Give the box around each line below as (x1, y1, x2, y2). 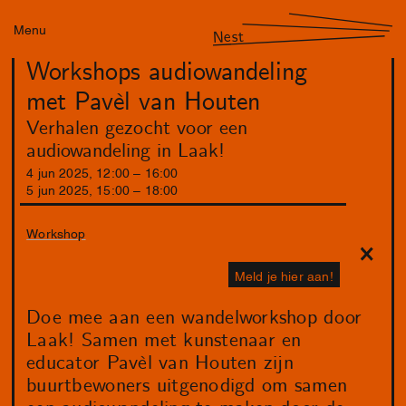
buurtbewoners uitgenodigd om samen (26, 373, 348, 400)
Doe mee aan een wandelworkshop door (26, 305, 362, 332)
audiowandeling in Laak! (26, 139, 226, 165)
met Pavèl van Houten (26, 86, 260, 120)
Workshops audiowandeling (26, 56, 307, 90)
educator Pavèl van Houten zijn (26, 351, 294, 377)
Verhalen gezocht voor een (26, 116, 248, 142)
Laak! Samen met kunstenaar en (26, 328, 302, 354)
